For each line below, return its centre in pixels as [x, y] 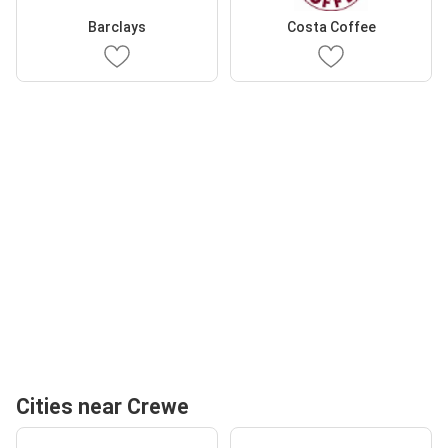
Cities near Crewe [102, 406]
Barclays [117, 27]
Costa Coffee [331, 27]
